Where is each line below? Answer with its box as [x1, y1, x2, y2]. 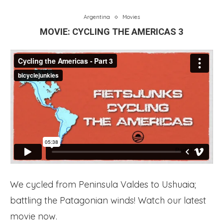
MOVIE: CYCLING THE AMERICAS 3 [40, 26, 183, 37]
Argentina [83, 13, 110, 20]
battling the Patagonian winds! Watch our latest [10, 195, 206, 207]
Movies [122, 13, 140, 20]
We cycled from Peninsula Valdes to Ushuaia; [10, 179, 196, 191]
